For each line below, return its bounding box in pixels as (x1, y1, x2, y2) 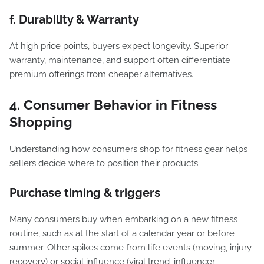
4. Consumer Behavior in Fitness (9, 97, 217, 113)
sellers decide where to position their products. (9, 158, 200, 169)
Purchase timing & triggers (9, 186, 160, 200)
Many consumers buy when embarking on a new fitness (9, 214, 237, 225)
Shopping (9, 114, 72, 130)
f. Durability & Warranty (9, 12, 139, 27)
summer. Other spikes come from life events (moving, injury (9, 242, 252, 253)
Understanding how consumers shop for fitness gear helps (9, 144, 247, 154)
